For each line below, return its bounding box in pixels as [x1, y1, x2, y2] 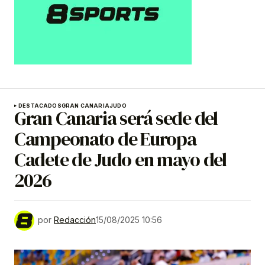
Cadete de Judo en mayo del [14, 147, 227, 173]
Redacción [54, 214, 96, 225]
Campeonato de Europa [14, 126, 196, 153]
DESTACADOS [18, 102, 62, 109]
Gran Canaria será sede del [14, 105, 218, 132]
